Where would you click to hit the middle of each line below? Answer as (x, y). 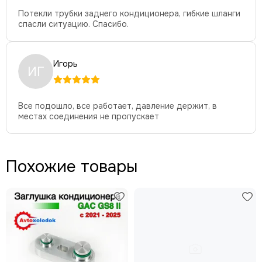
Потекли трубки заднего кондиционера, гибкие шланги (129, 13)
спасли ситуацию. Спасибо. (73, 24)
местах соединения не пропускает (89, 116)
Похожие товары (72, 167)
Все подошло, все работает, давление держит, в (118, 106)
